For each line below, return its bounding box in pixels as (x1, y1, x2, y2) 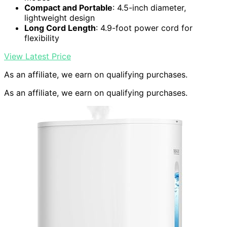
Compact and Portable (24, 3, 112, 13)
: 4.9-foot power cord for (96, 23, 193, 33)
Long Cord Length (24, 23, 96, 33)
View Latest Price (4, 51, 71, 62)
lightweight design (24, 13, 95, 23)
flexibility (24, 33, 59, 44)
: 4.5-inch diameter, (112, 3, 186, 13)
